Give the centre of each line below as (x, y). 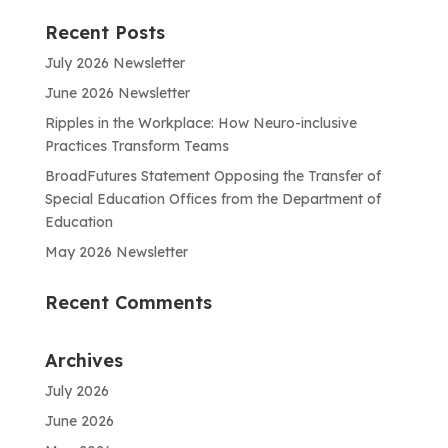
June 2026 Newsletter (117, 92)
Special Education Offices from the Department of (212, 198)
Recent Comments (128, 302)
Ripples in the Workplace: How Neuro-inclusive (200, 122)
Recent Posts (104, 32)
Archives (83, 360)
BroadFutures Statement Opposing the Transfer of (212, 175)
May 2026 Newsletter (116, 251)
